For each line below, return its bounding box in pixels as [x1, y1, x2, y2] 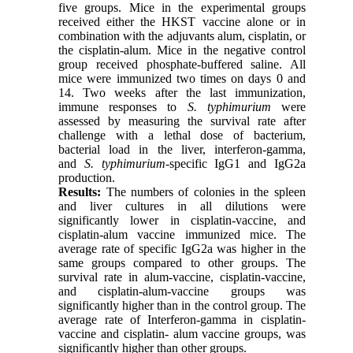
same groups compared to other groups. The [58, 256, 306, 270]
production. [58, 171, 119, 185]
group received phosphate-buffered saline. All [58, 58, 306, 72]
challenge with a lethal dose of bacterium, [58, 128, 306, 143]
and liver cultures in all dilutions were [58, 199, 306, 214]
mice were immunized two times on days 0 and [58, 72, 306, 86]
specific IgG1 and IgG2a [169, 157, 306, 171]
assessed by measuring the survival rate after [58, 114, 306, 128]
